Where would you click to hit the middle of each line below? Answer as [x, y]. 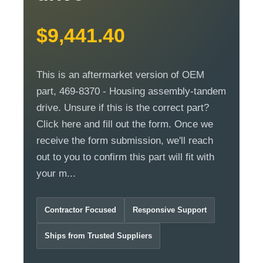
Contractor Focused [80, 210]
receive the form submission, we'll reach [125, 140]
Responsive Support [170, 210]
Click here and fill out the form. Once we [125, 124]
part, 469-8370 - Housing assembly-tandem [131, 91]
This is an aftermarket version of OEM [120, 75]
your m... [56, 173]
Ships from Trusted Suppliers [98, 235]
